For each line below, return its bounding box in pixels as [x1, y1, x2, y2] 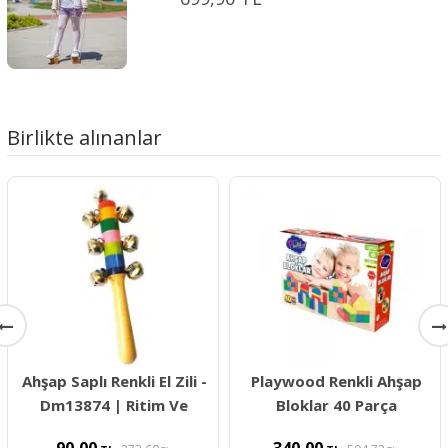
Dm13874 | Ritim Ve [40, 394, 188, 415]
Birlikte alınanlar [7, 123, 162, 151]
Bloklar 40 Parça [275, 394, 397, 415]
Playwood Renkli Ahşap [250, 370, 422, 391]
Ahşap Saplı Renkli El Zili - [21, 370, 207, 391]
